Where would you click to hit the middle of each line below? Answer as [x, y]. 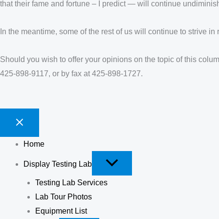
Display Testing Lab [58, 164]
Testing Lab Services [71, 183]
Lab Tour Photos [64, 197]
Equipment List [61, 211]
